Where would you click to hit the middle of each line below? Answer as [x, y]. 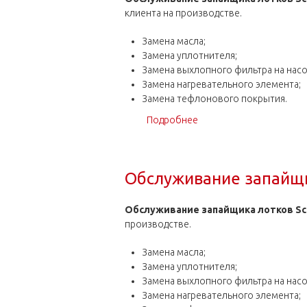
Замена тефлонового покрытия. [214, 99]
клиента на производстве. [183, 13]
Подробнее [172, 120]
